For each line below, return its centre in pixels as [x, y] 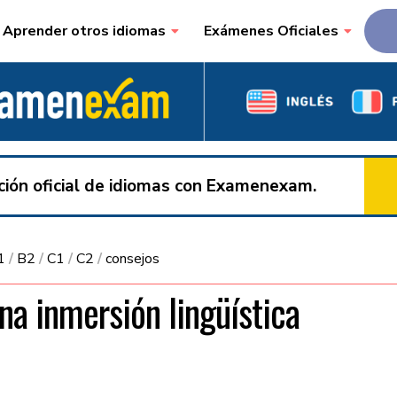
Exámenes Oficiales [271, 31]
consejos [132, 259]
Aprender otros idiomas [84, 31]
